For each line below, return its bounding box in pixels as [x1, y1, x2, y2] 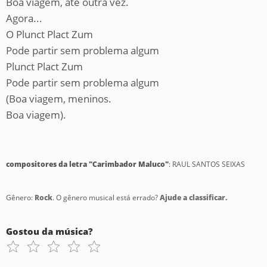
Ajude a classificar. [160, 193, 227, 203]
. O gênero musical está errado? [52, 193, 160, 203]
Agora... [6, 11, 42, 25]
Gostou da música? [6, 225, 93, 237]
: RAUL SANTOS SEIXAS [169, 159, 245, 169]
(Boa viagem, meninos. [6, 92, 111, 105]
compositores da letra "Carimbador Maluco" [6, 159, 169, 169]
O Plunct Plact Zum [6, 27, 93, 41]
